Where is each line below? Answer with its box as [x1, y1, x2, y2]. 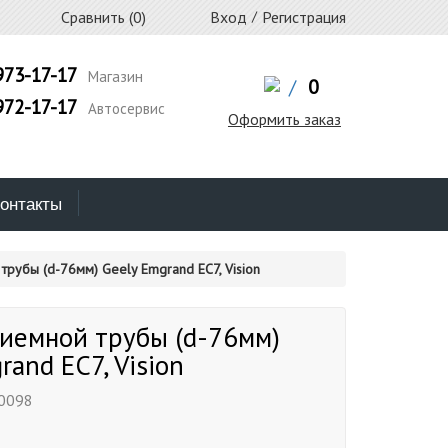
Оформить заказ [227, 109, 341, 129]
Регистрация [262, 7, 346, 27]
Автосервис [83, 99, 165, 118]
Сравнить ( [57, 7, 133, 27]
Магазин [83, 67, 143, 86]
